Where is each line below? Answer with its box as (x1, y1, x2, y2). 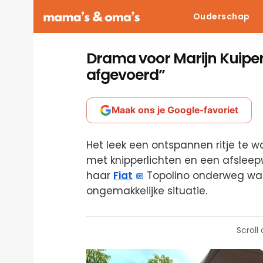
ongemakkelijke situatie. (86, 184, 207, 198)
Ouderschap (193, 11, 250, 22)
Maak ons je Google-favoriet (112, 104, 238, 116)
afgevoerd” (86, 65, 165, 85)
